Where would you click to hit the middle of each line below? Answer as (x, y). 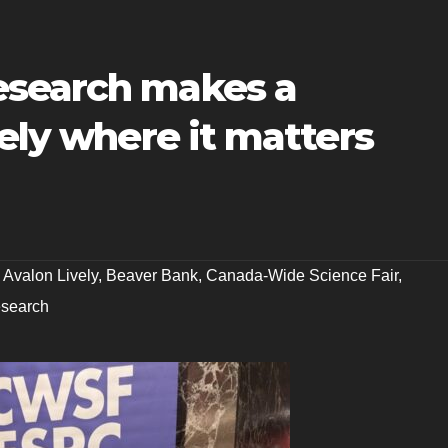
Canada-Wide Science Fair (302, 275)
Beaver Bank (152, 275)
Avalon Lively (50, 275)
